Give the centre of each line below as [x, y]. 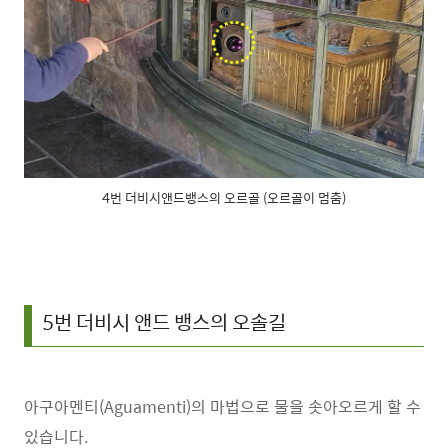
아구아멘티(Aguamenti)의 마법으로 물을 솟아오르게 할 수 [222, 406]
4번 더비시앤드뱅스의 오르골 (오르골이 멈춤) [224, 198]
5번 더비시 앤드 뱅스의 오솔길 [164, 321]
